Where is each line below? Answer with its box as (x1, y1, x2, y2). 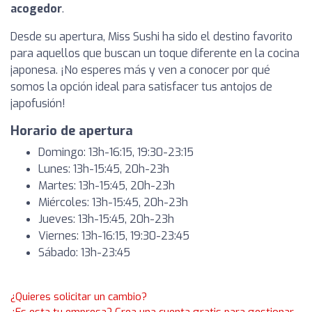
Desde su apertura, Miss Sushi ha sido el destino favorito (10, 29, 292, 44)
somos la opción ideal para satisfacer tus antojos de (10, 79, 272, 94)
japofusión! (10, 96, 65, 111)
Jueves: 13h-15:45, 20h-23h (38, 212, 174, 226)
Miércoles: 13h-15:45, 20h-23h (38, 195, 188, 210)
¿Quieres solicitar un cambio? (10, 290, 147, 304)
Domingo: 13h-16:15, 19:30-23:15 (38, 145, 194, 159)
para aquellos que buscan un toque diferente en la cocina (10, 46, 299, 61)
